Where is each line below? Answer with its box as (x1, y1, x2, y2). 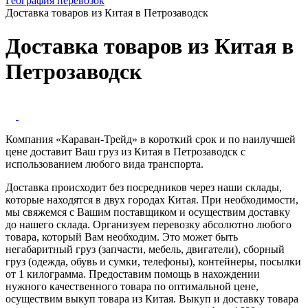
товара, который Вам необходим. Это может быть (5, 230, 238, 243)
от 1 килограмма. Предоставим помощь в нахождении (5, 267, 260, 280)
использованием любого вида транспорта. (5, 157, 203, 170)
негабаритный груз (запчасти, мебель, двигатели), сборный (5, 243, 285, 255)
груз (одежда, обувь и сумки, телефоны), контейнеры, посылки (5, 255, 301, 267)
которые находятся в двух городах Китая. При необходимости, (5, 193, 298, 206)
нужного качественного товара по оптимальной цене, (5, 280, 258, 292)
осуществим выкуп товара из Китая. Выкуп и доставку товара (5, 292, 298, 305)
